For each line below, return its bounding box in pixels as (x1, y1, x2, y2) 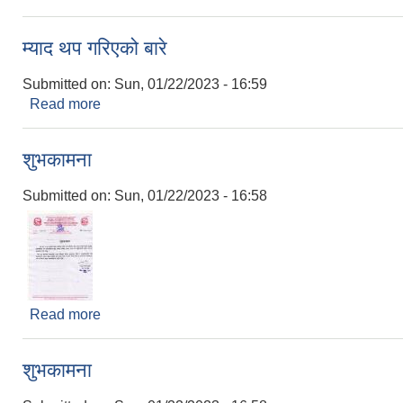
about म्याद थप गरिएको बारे (101, 96, 246, 112)
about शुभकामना (101, 307, 191, 322)
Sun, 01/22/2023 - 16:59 (114, 76, 267, 92)
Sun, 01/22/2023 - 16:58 (114, 188, 267, 203)
